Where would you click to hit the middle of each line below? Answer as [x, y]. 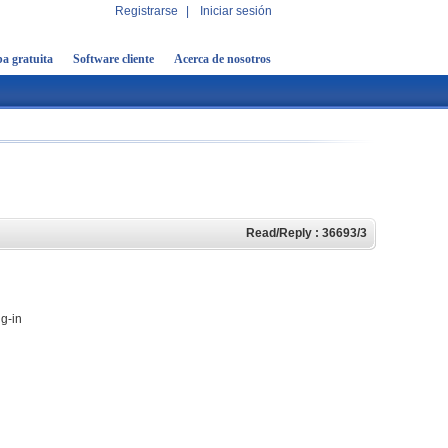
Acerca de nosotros [222, 59]
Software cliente [113, 59]
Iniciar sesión [236, 11]
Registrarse [146, 11]
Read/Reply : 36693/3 [306, 233]
